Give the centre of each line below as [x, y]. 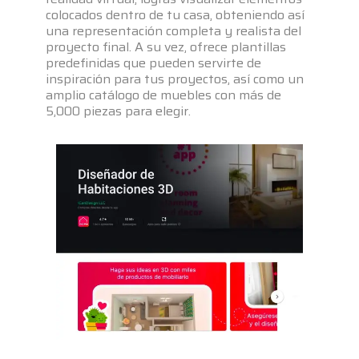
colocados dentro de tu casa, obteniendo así [175, 14]
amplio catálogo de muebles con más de [164, 95]
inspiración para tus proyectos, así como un [175, 79]
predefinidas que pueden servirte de [154, 63]
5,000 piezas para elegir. [119, 111]
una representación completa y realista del [174, 30]
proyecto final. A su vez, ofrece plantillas [166, 46]
